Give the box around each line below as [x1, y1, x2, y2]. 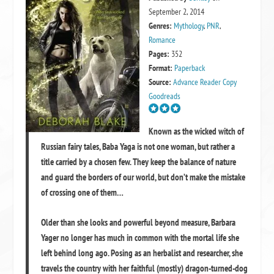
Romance [149, 34, 176, 45]
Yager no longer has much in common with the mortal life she [41, 232, 240, 243]
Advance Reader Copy [173, 76, 237, 87]
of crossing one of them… [41, 187, 124, 198]
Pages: [149, 48, 170, 59]
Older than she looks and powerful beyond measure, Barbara [41, 217, 236, 228]
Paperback [174, 62, 206, 73]
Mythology [174, 20, 204, 31]
